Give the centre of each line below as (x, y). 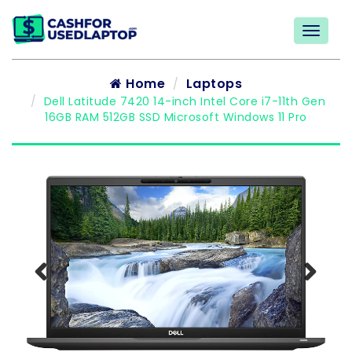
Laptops (214, 84)
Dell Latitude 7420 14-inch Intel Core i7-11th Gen (185, 101)
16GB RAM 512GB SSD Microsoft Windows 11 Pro (176, 117)
